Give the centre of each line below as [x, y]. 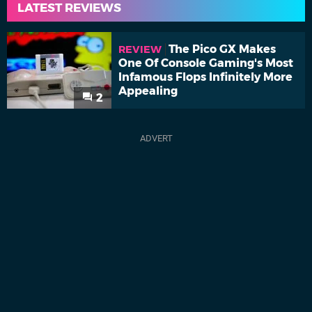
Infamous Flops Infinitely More [205, 77]
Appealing [148, 91]
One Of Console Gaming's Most [206, 63]
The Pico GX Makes [222, 49]
